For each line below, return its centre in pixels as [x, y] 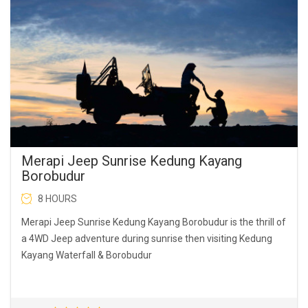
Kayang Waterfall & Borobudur [87, 255]
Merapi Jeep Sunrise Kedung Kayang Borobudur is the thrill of [154, 222]
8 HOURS [57, 198]
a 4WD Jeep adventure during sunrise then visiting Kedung [147, 238]
